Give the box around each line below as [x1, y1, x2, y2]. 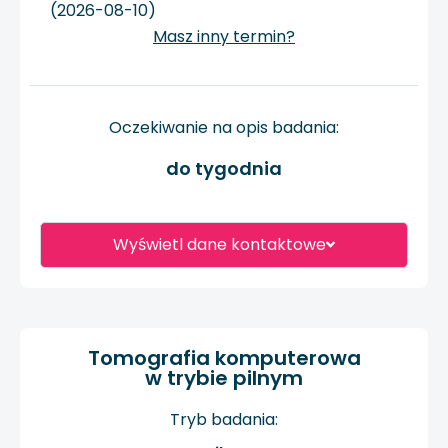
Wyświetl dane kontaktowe [112, 232, 326, 256]
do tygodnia [166, 155, 282, 181]
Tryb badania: [170, 407, 278, 431]
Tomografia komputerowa [87, 343, 361, 372]
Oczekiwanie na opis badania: [109, 116, 339, 140]
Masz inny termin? [153, 25, 295, 49]
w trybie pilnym [145, 363, 303, 392]
